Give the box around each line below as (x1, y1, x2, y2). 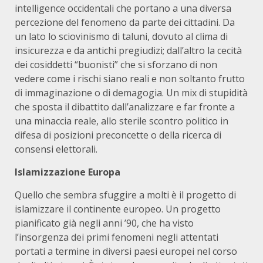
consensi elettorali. (15, 143, 97, 156)
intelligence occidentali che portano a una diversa (15, 2, 231, 15)
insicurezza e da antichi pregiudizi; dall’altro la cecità (15, 44, 242, 57)
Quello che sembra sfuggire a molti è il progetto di (15, 188, 236, 201)
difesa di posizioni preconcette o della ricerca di (15, 129, 221, 141)
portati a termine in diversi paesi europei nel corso (15, 245, 237, 258)
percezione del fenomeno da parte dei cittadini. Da (15, 16, 235, 29)
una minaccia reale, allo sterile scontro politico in (15, 114, 228, 127)
